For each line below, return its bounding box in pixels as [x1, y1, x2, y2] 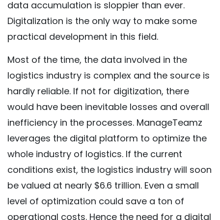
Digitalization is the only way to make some [7, 15, 197, 27]
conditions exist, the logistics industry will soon [7, 164, 212, 176]
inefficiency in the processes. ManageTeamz [7, 116, 202, 129]
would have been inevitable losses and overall [7, 101, 209, 113]
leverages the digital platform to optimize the [7, 132, 207, 144]
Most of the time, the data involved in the [7, 54, 187, 66]
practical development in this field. [7, 30, 158, 43]
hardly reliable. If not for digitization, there [7, 85, 189, 97]
